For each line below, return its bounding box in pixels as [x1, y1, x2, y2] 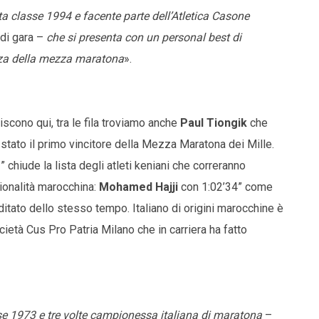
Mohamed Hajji [99, 180, 178, 194]
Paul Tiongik [180, 116, 247, 130]
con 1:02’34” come [178, 180, 273, 194]
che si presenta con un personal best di [46, 31, 241, 45]
